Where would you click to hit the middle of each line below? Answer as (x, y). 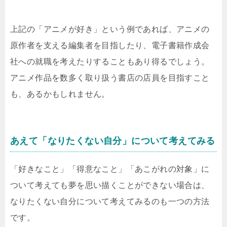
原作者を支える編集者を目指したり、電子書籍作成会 (110, 45)
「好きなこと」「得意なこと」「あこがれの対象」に (110, 169)
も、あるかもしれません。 (60, 94)
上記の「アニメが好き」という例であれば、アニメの (110, 29)
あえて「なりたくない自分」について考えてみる (113, 141)
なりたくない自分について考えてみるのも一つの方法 (110, 201)
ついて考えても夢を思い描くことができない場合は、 (110, 185)
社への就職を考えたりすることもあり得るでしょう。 (110, 62)
